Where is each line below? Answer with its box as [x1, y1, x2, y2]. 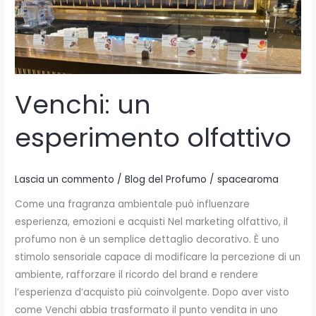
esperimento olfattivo [15, 120, 292, 157]
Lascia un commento [15, 172, 115, 186]
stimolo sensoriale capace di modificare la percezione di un [15, 250, 301, 265]
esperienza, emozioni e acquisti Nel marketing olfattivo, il [15, 215, 288, 229]
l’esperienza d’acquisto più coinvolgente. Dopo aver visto [15, 286, 290, 300]
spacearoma [217, 172, 279, 186]
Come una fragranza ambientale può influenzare [15, 197, 250, 212]
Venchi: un [15, 87, 152, 123]
